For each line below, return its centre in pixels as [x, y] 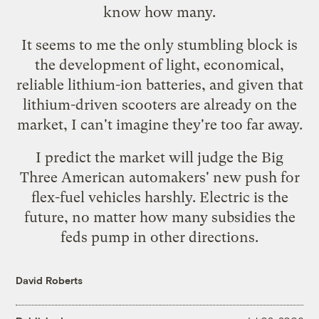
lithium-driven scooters [99, 104]
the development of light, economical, [159, 64]
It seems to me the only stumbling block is [159, 45]
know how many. [159, 12]
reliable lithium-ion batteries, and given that [159, 84]
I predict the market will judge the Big [159, 157]
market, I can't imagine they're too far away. [159, 124]
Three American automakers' [116, 177]
